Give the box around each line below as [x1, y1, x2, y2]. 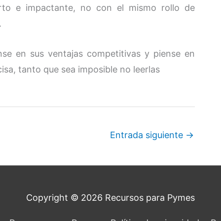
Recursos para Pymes [105, 192, 195, 203]
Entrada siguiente [110, 129, 185, 140]
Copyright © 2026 [26, 192, 105, 203]
